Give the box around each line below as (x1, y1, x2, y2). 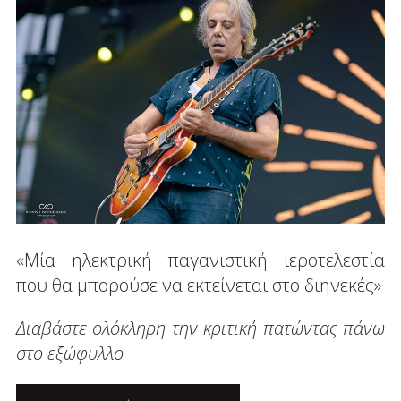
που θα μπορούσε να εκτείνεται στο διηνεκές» (15, 272, 381, 297)
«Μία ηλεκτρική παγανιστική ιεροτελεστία (15, 247, 386, 272)
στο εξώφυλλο (15, 340, 124, 365)
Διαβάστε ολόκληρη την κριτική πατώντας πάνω (15, 315, 386, 340)
